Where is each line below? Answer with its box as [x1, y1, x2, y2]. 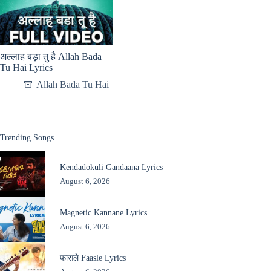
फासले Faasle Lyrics [59, 252, 126, 263]
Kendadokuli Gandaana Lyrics [59, 162, 163, 172]
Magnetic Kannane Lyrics [59, 207, 147, 217]
